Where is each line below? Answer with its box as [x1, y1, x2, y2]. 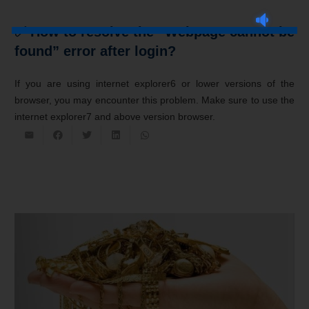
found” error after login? [14, 43, 176, 59]
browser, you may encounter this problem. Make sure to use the [14, 94, 295, 106]
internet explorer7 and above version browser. [14, 110, 215, 122]
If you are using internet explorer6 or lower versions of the [14, 77, 295, 89]
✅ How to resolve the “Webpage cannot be [14, 23, 295, 39]
